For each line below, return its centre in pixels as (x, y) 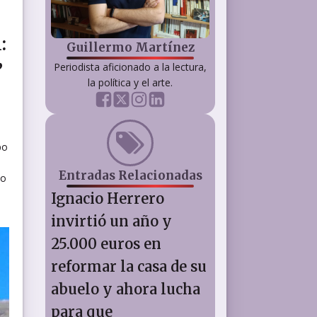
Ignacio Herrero (108, 198)
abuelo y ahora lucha (126, 289)
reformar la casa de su (129, 266)
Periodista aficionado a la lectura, (130, 67)
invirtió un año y (111, 221)
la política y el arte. (130, 82)
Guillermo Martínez (130, 47)
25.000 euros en (106, 243)
